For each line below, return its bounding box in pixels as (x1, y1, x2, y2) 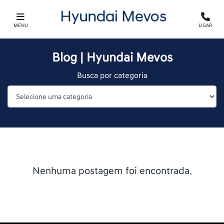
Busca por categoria (76, 70, 147, 80)
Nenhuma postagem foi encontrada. (32, 165, 192, 177)
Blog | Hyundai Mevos (51, 50, 172, 65)
